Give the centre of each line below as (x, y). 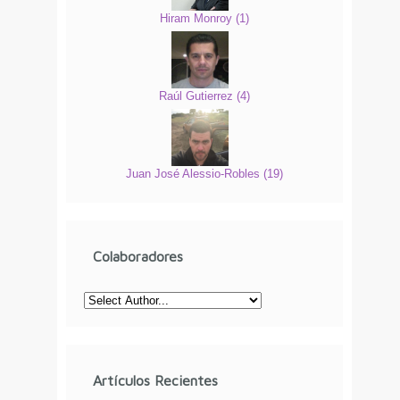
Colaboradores (138, 256)
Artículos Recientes (155, 380)
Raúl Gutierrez (198, 96)
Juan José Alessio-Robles (195, 174)
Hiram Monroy (198, 18)
